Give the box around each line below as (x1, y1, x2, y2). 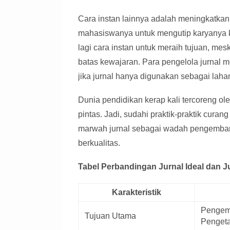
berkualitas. (78, 139, 120, 148)
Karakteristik (111, 188, 161, 197)
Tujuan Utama (85, 212, 136, 221)
